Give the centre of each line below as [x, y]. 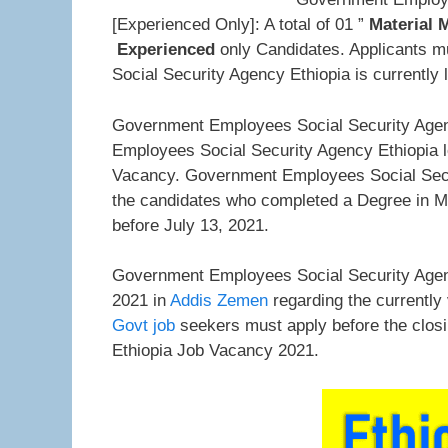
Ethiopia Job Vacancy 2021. [215, 350]
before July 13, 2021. [190, 225]
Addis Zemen [219, 300]
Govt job [143, 325]
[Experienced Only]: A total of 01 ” [240, 24]
